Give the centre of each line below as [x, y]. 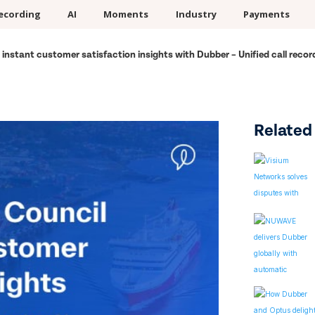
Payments [266, 14]
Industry [196, 14]
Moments [126, 14]
